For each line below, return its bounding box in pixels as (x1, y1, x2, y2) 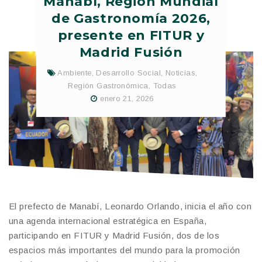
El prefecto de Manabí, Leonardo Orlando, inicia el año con (9, 201, 252, 211)
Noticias (165, 68, 195, 77)
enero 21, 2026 (100, 94, 154, 104)
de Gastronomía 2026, (51, 10, 211, 26)
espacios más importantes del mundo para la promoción (9, 244, 240, 255)
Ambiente (57, 68, 92, 77)
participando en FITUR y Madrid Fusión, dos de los (9, 230, 220, 240)
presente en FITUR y (57, 27, 205, 43)
